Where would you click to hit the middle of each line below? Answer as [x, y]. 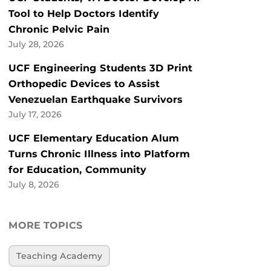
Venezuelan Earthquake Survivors [96, 100]
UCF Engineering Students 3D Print [100, 68]
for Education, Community [77, 170]
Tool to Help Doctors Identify [84, 14]
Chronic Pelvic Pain [59, 30]
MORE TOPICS [46, 226]
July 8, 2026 [34, 185]
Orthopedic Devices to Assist [84, 84]
